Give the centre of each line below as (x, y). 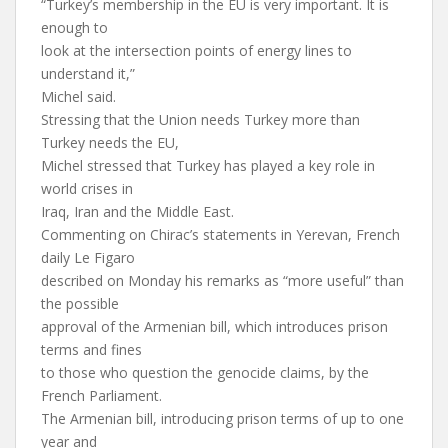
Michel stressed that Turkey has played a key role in (208, 165)
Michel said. (78, 96)
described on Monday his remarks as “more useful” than (222, 280)
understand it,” (88, 73)
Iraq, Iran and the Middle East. (137, 211)
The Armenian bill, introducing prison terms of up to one (222, 418)
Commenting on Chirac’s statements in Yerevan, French (220, 234)
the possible (80, 303)
